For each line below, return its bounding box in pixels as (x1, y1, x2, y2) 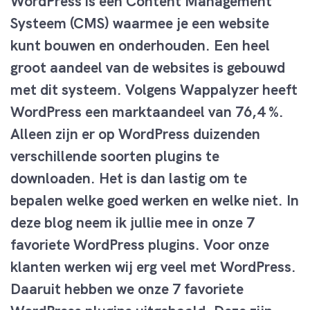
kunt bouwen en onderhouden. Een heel (10, 36, 270, 55)
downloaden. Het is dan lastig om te (10, 169, 247, 188)
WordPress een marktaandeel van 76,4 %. (10, 102, 284, 121)
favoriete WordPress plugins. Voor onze (10, 235, 269, 254)
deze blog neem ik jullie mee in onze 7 (10, 213, 255, 232)
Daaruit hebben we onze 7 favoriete (10, 280, 244, 298)
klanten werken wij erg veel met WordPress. (10, 257, 296, 276)
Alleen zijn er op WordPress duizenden (10, 125, 260, 143)
